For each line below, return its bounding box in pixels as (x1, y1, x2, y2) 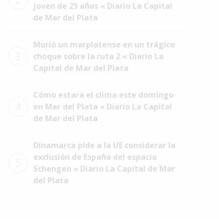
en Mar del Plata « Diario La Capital (33, 101, 172, 112)
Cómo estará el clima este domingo (33, 89, 174, 100)
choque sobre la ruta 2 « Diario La (33, 51, 164, 62)
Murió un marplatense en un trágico (33, 39, 175, 50)
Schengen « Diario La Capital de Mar (33, 163, 175, 174)
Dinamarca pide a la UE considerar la (33, 140, 175, 151)
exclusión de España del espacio (33, 152, 157, 162)
